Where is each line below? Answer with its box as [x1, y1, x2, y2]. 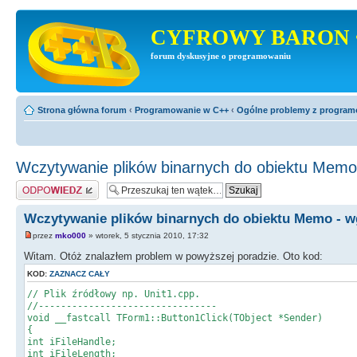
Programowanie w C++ [135, 105, 229, 115]
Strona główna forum [37, 105, 127, 115]
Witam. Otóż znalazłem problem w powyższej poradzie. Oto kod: [24, 250, 323, 263]
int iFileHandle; [27, 336, 116, 348]
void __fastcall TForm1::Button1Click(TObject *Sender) [27, 312, 323, 324]
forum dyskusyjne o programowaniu [151, 52, 291, 61]
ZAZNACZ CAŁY [49, 269, 110, 279]
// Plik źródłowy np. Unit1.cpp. [27, 288, 200, 300]
